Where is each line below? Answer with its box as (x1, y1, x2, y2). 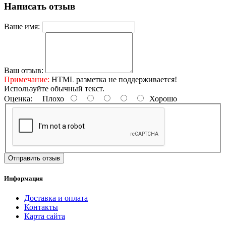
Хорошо (145, 94, 177, 103)
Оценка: (4, 94, 32, 103)
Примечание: (4, 75, 49, 84)
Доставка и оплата (24, 193, 88, 202)
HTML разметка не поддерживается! (49, 75, 177, 84)
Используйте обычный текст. (4, 84, 104, 93)
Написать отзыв (4, 1, 75, 12)
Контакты (24, 202, 58, 211)
